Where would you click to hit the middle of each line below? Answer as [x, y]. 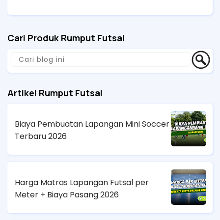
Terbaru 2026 [41, 136]
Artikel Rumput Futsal [55, 93]
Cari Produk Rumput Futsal [66, 38]
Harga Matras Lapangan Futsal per [82, 182]
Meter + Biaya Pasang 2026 [67, 194]
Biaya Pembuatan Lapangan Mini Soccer [92, 124]
